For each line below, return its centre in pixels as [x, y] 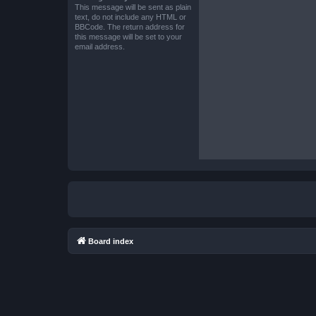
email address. [100, 46]
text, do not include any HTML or [130, 17]
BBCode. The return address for [130, 26]
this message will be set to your [128, 36]
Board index [111, 241]
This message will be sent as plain [133, 7]
